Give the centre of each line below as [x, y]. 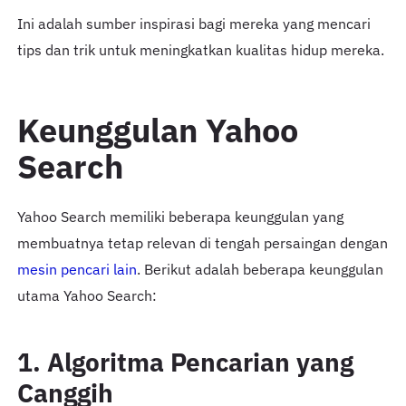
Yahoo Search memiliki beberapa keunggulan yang [180, 217]
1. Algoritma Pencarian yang [185, 362]
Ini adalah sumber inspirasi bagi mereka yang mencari [193, 24]
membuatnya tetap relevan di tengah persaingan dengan [202, 243]
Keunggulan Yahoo [157, 130]
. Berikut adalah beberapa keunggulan [260, 270]
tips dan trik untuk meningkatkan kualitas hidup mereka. [200, 50]
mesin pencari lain [77, 270]
